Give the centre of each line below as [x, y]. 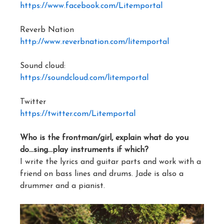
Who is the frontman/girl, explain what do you [104, 138]
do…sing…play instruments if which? [84, 150]
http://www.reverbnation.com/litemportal [94, 42]
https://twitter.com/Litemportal [78, 114]
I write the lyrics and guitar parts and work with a [110, 162]
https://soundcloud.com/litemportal [84, 78]
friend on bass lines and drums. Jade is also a [102, 174]
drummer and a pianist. [62, 186]
